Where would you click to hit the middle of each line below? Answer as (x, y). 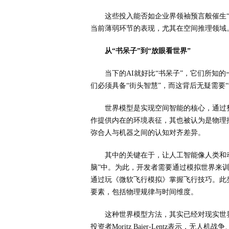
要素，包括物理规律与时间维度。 (144, 192)
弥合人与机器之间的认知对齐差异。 (148, 133)
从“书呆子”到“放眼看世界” (148, 51)
